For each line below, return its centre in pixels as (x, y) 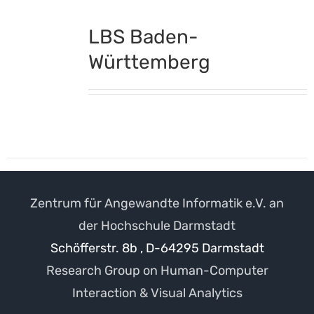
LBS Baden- (143, 36)
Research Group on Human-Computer (157, 270)
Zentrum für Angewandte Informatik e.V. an (157, 203)
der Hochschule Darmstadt (157, 225)
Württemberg (149, 62)
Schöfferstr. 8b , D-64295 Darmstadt (157, 248)
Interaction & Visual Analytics (157, 293)
